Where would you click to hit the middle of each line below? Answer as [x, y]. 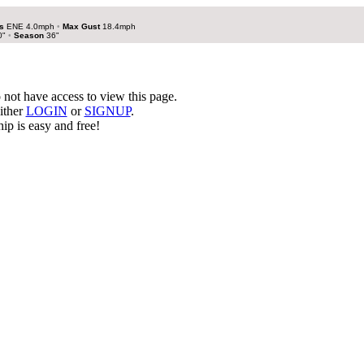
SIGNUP [107, 111]
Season [30, 35]
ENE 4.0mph [30, 26]
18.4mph [118, 26]
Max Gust [81, 26]
